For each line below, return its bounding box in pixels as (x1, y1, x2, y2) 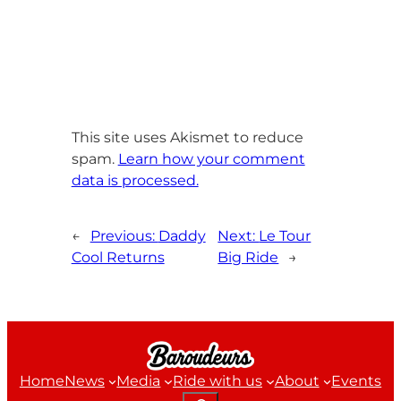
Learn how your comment (117, 150, 305, 168)
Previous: (90, 227, 158, 245)
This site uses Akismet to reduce (71, 129, 303, 147)
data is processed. (71, 172, 199, 190)
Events (331, 372, 382, 390)
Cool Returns (71, 249, 165, 267)
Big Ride (218, 249, 279, 267)
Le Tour (259, 227, 311, 245)
